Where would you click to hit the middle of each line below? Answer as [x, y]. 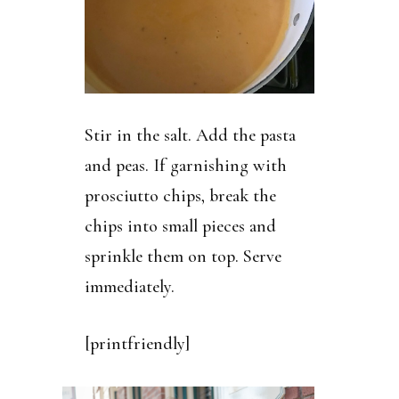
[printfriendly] [137, 343]
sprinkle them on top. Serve [183, 256]
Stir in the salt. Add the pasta [190, 135]
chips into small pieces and [180, 226]
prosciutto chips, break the [180, 195]
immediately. [129, 286]
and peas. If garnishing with [185, 165]
